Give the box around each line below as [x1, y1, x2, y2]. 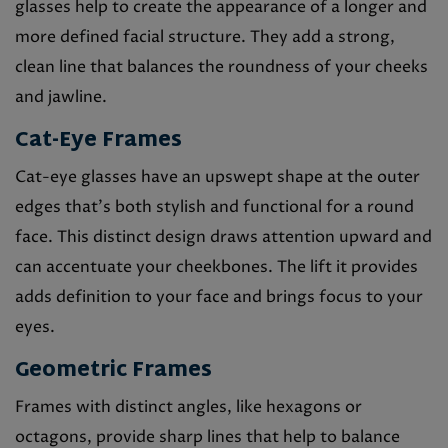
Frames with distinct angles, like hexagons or [15, 395, 362, 418]
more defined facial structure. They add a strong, [15, 25, 395, 48]
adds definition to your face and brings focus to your [15, 285, 423, 308]
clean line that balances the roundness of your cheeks [15, 55, 428, 78]
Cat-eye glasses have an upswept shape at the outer [15, 165, 420, 188]
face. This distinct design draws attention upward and [15, 225, 432, 248]
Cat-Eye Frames [15, 122, 182, 159]
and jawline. [15, 85, 107, 108]
